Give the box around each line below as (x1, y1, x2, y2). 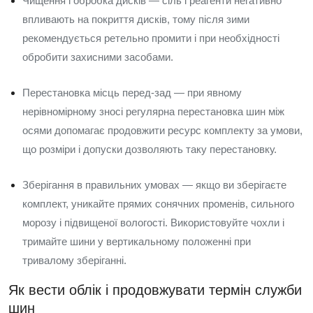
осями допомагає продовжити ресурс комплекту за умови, (22, 124, 303, 136)
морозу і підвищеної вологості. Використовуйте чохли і (22, 217, 284, 228)
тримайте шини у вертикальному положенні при (22, 235, 251, 247)
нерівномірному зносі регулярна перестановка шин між (22, 105, 284, 117)
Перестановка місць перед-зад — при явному (22, 87, 242, 99)
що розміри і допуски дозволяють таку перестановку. (22, 143, 277, 155)
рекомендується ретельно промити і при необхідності (22, 32, 279, 44)
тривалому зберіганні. (22, 254, 126, 266)
